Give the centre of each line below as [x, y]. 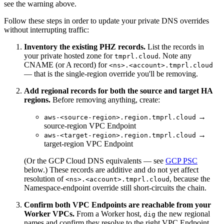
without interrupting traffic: [46, 29]
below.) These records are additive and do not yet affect [111, 169]
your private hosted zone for [69, 55]
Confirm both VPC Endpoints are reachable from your [117, 204]
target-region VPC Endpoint [88, 143]
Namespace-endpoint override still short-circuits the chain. [115, 187]
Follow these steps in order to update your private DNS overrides [106, 20]
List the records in [175, 46]
